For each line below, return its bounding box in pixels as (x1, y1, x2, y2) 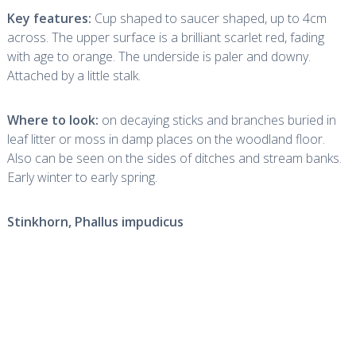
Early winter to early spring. (6, 168, 157, 186)
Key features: (6, 10, 91, 27)
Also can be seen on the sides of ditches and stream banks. (6, 149, 342, 167)
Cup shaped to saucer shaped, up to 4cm (91, 10, 327, 27)
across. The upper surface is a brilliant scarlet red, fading (6, 29, 324, 46)
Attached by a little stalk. (6, 67, 141, 84)
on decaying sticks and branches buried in (98, 111, 336, 129)
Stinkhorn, (6, 213, 72, 230)
